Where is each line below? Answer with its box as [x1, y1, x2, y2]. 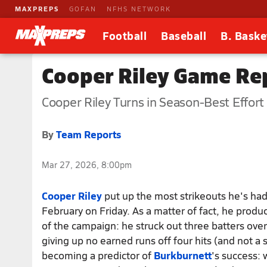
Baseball [161, 28, 206, 43]
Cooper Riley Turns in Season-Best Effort [42, 92, 264, 110]
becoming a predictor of [42, 247, 154, 262]
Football [103, 28, 147, 43]
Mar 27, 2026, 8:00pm [42, 159, 132, 170]
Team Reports [56, 127, 121, 142]
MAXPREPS [15, 4, 59, 13]
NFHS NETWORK [107, 4, 171, 13]
